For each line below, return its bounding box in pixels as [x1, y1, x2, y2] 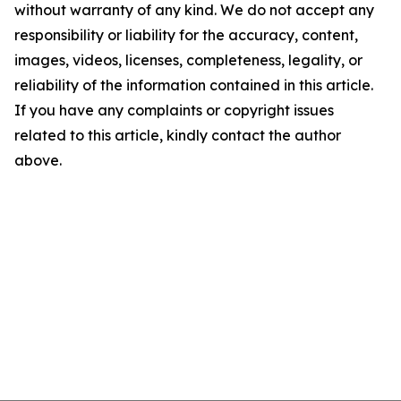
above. [14, 151, 62, 169]
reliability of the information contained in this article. [14, 76, 373, 94]
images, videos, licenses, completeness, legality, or [14, 51, 363, 69]
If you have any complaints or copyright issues [14, 101, 334, 119]
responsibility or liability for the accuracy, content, [14, 26, 358, 44]
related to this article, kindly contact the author [14, 126, 341, 144]
